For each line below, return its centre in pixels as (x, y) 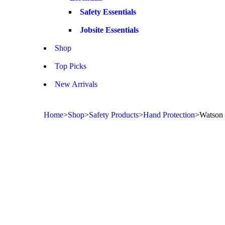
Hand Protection (169, 115)
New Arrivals (76, 84)
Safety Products (114, 115)
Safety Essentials (108, 12)
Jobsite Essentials (109, 30)
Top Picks (71, 66)
